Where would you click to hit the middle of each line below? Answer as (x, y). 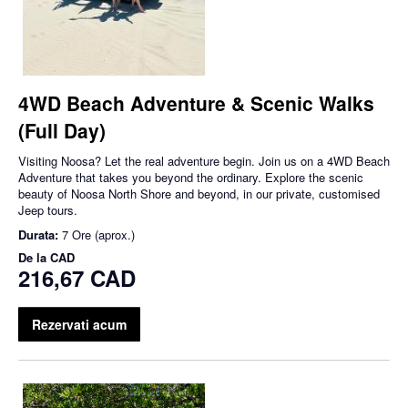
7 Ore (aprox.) (98, 235)
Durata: (40, 235)
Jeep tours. (48, 210)
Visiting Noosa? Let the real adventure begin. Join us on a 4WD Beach (204, 161)
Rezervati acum (79, 325)
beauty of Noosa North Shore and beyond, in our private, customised (199, 194)
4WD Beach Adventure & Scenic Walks (196, 103)
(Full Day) (62, 131)
